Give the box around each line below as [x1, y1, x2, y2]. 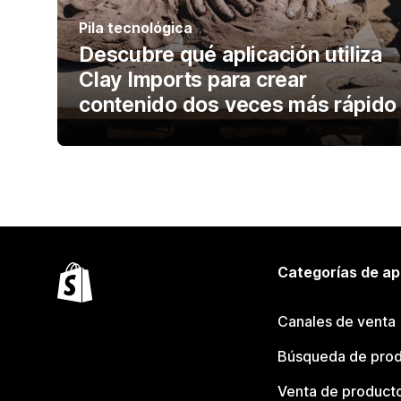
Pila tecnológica [79, 19, 192, 38]
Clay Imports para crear [79, 67, 307, 93]
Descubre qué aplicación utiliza [79, 42, 382, 68]
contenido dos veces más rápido [79, 92, 397, 118]
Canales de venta [277, 312, 396, 331]
